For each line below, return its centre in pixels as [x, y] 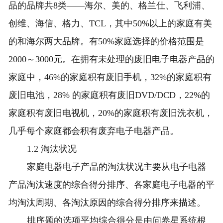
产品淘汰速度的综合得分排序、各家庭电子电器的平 [111, 185]
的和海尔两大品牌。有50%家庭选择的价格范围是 [106, 42]
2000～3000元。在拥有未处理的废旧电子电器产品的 [111, 59]
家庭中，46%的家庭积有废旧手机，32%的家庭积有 [110, 77]
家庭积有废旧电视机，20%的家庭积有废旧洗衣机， [111, 113]
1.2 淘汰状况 [52, 149]
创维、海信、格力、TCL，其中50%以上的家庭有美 [110, 24]
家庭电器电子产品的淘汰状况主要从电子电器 [117, 167]
